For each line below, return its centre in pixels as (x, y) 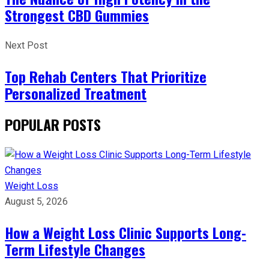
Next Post (26, 45)
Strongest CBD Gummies (77, 15)
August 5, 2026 (36, 201)
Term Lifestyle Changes (75, 249)
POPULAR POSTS (53, 124)
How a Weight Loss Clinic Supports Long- (125, 232)
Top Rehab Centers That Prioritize (106, 76)
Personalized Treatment (76, 93)
